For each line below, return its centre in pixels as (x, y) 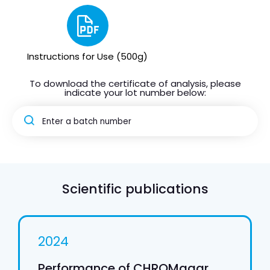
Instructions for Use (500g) (87, 57)
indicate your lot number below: (135, 93)
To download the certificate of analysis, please (135, 84)
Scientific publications (135, 189)
